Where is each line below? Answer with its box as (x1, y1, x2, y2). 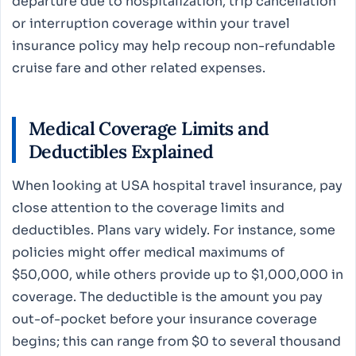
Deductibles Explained (29, 140, 214, 164)
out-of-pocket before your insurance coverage (12, 311, 317, 328)
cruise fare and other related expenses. (12, 59, 265, 76)
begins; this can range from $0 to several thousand (12, 333, 341, 350)
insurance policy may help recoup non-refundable (12, 37, 335, 54)
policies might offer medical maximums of (12, 244, 284, 261)
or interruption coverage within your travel (12, 14, 290, 32)
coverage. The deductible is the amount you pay (12, 288, 323, 306)
